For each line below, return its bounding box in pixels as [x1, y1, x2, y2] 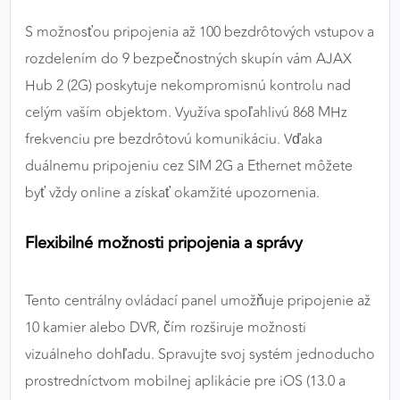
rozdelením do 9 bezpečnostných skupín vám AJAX [25, 48, 352, 71]
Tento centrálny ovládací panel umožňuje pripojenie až [25, 290, 371, 312]
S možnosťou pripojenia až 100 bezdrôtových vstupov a [25, 21, 374, 44]
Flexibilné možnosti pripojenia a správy [25, 230, 303, 256]
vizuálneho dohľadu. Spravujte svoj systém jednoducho [25, 344, 375, 366]
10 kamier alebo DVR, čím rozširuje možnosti [25, 317, 306, 339]
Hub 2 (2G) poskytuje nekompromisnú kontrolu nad [25, 75, 351, 97]
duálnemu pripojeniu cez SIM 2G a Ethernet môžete [25, 155, 353, 178]
